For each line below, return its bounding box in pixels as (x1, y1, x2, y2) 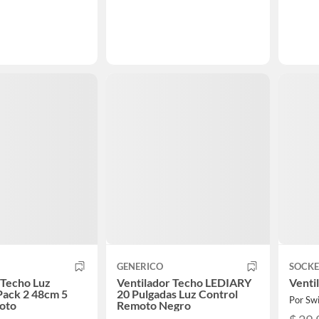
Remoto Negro (117, 298, 191, 312)
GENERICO (117, 260, 163, 272)
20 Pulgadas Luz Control (117, 286, 238, 300)
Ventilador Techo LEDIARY (117, 275, 251, 289)
